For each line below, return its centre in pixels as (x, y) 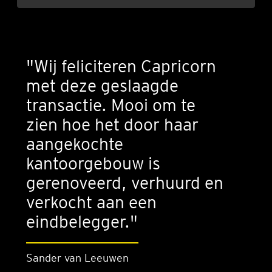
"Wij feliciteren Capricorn (121, 66)
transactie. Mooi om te (111, 105)
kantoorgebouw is (93, 163)
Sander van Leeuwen (77, 258)
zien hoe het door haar (112, 124)
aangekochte (75, 144)
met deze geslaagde (102, 86)
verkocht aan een (91, 202)
